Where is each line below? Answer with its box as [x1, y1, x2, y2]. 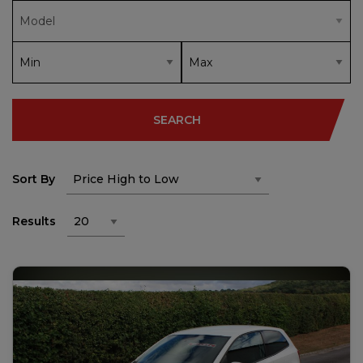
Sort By [12, 172, 55, 186]
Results [12, 214, 56, 228]
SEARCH [152, 113, 201, 127]
